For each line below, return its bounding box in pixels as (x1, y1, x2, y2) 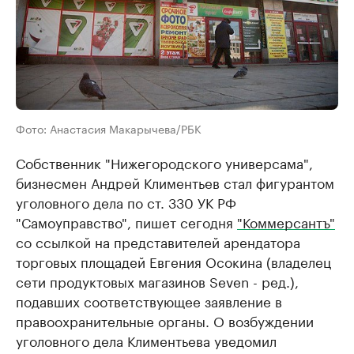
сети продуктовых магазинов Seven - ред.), (16, 270, 299, 292)
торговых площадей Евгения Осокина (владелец (16, 250, 331, 272)
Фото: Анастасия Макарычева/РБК (16, 119, 201, 137)
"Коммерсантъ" (237, 211, 335, 232)
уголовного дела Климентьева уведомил (16, 330, 277, 351)
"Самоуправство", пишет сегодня (16, 211, 237, 232)
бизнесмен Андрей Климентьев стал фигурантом (16, 171, 334, 193)
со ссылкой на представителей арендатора (16, 231, 300, 252)
